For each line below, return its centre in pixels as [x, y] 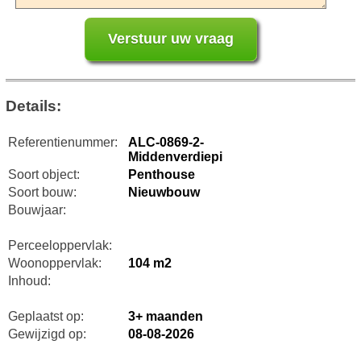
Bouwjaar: [37, 210]
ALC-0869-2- [166, 142]
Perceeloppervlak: [60, 245]
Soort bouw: [42, 192]
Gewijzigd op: [47, 334]
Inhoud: [29, 280]
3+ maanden [165, 316]
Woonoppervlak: [54, 263]
